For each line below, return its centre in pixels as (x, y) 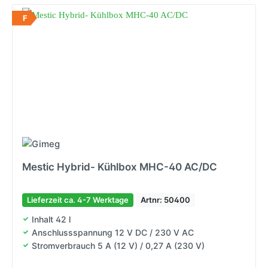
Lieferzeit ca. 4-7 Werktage (78, 200)
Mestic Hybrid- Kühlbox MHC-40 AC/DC (120, 167)
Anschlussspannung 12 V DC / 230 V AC (113, 232)
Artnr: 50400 (165, 200)
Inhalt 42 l (51, 219)
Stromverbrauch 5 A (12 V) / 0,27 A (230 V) (118, 245)
